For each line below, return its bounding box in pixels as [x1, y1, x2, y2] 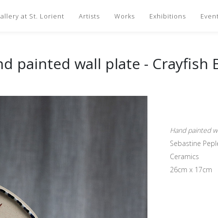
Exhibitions [149, 11, 186, 20]
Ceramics [170, 152, 199, 161]
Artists [79, 11, 100, 20]
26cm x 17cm [170, 165, 212, 174]
